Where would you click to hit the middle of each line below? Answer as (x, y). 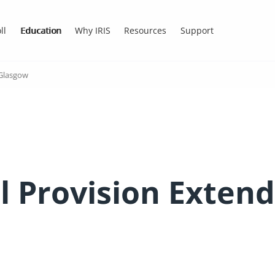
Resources (145, 30)
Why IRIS (92, 30)
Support (197, 30)
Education (41, 30)
